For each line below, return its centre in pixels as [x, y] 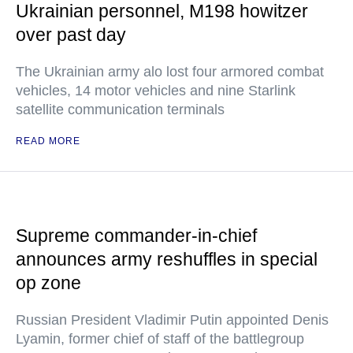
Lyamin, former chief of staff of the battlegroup [160, 339]
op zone [48, 283]
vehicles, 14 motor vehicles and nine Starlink [156, 91]
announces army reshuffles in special [167, 259]
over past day [71, 35]
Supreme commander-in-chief [136, 236]
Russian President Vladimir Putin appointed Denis [172, 320]
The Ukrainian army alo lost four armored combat [170, 72]
